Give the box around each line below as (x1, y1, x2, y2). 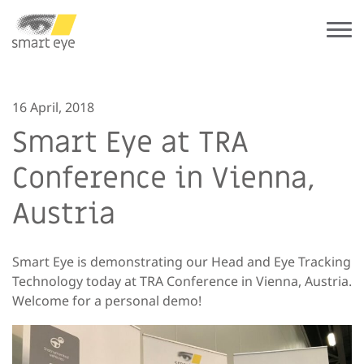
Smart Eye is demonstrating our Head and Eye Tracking (12, 253, 351, 271)
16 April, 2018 (12, 98, 94, 116)
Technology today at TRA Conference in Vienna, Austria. (12, 272, 352, 290)
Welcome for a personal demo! (12, 292, 201, 310)
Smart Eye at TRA (12, 123, 249, 162)
